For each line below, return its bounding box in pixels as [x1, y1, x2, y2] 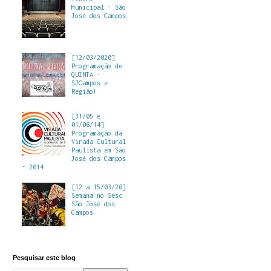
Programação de [71, 62, 122, 70]
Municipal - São [71, 4, 126, 11]
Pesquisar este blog [13, 254, 76, 262]
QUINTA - [71, 70, 100, 78]
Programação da [71, 129, 122, 137]
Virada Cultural [71, 137, 126, 145]
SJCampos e [71, 79, 108, 87]
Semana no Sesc [71, 191, 122, 199]
